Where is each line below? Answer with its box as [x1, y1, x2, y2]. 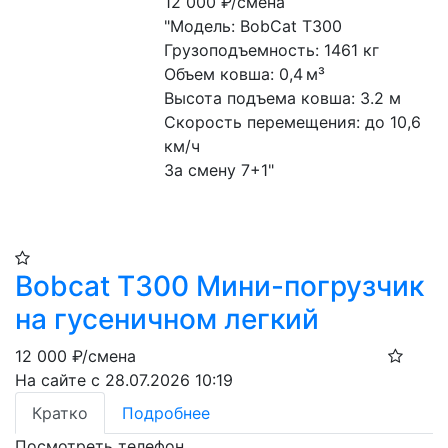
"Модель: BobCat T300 [164, 16, 343, 36]
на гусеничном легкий [15, 302, 319, 336]
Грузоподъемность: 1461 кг [164, 40, 380, 60]
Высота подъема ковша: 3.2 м [164, 88, 402, 108]
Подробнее [122, 403, 210, 423]
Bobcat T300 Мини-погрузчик [15, 269, 424, 303]
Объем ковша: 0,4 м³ [164, 64, 326, 84]
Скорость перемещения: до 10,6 [164, 112, 422, 132]
